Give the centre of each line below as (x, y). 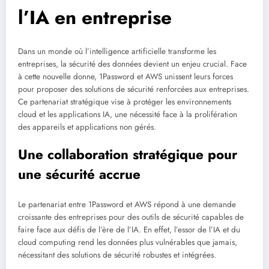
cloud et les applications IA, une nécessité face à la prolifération (128, 115)
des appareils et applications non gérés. (87, 127)
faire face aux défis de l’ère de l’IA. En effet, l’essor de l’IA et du (129, 229)
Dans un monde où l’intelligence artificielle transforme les (117, 52)
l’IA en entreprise (95, 17)
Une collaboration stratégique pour (128, 155)
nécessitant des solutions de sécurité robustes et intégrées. (117, 255)
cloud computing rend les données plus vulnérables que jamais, (128, 242)
